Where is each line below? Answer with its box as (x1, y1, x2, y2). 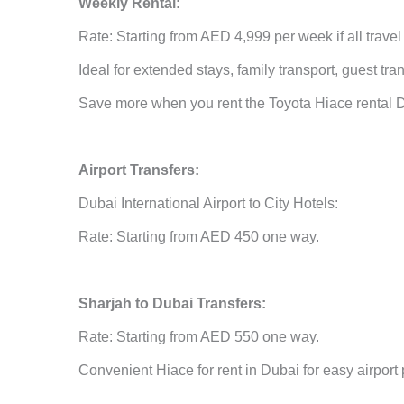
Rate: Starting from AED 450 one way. (78, 229, 319, 245)
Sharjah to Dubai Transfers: (78, 296, 266, 312)
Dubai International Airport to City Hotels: (78, 196, 338, 212)
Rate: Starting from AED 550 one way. (78, 329, 319, 345)
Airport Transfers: (78, 162, 199, 179)
